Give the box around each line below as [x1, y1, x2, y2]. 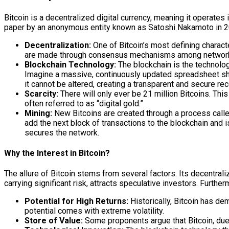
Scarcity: [25, 88, 58, 99]
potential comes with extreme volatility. [25, 206, 164, 216]
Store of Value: [25, 216, 83, 226]
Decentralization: [25, 40, 91, 50]
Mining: [25, 108, 52, 118]
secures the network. [25, 127, 99, 138]
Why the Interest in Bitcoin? [4, 148, 110, 158]
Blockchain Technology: [25, 59, 116, 70]
